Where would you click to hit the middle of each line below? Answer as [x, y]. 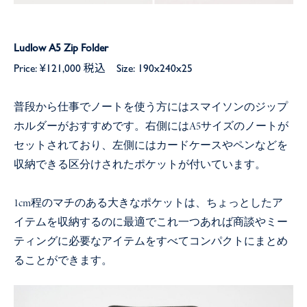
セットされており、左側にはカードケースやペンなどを [151, 146]
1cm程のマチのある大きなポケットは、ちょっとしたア [148, 204]
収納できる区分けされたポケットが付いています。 [140, 165]
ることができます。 [63, 261]
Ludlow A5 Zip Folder [61, 47]
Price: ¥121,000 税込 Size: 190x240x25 [103, 68]
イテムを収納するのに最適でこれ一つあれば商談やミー [151, 223]
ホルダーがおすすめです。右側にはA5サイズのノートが [151, 127]
